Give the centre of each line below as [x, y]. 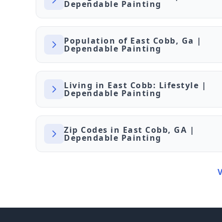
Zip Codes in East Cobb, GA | [129, 130]
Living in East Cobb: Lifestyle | [135, 85]
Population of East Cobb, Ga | [133, 41]
